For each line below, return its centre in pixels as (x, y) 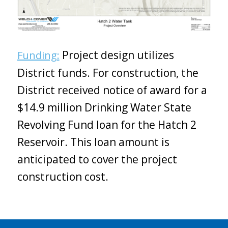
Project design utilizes (118, 55)
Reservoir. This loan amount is (93, 142)
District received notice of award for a (112, 90)
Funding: (38, 55)
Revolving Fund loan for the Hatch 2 (107, 124)
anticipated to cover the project (97, 159)
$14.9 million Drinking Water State (104, 107)
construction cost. (63, 176)
